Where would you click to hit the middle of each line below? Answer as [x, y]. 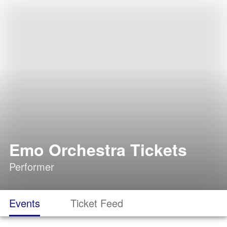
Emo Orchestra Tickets [98, 149]
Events [25, 203]
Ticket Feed [97, 203]
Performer [32, 166]
